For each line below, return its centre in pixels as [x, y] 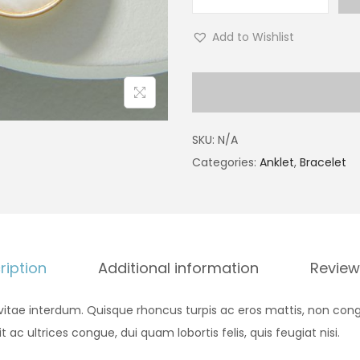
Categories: [226, 162]
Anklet [277, 162]
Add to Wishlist [253, 37]
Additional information [178, 268]
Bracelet [323, 162]
